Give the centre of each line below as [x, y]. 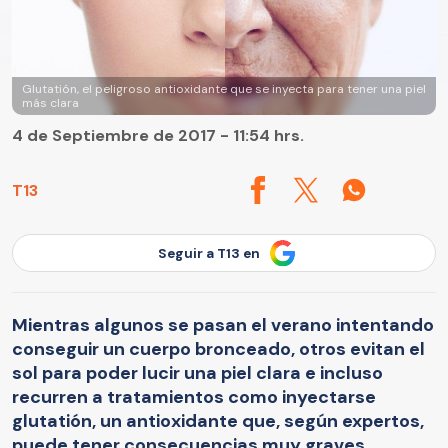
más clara [50, 103]
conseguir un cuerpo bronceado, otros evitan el [218, 348]
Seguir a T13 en [209, 253]
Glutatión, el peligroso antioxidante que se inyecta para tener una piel [224, 89]
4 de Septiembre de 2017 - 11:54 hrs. [158, 136]
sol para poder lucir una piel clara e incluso [197, 372]
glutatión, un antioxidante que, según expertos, [218, 420]
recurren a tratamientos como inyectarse [194, 396]
